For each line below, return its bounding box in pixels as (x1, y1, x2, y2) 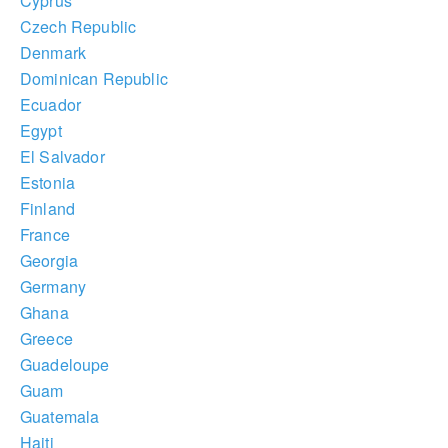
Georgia (20, 249, 79, 272)
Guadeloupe (20, 353, 110, 376)
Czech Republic (20, 15, 137, 38)
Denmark (20, 41, 87, 64)
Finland (20, 197, 76, 220)
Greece (20, 327, 73, 350)
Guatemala (20, 405, 100, 428)
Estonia (20, 171, 76, 194)
